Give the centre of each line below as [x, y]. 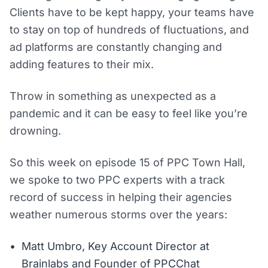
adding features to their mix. [82, 65]
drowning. [35, 131]
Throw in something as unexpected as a [113, 96]
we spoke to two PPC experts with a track [117, 180]
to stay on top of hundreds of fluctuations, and [129, 30]
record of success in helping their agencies [121, 197]
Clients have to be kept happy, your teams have [132, 13]
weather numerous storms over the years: [118, 215]
